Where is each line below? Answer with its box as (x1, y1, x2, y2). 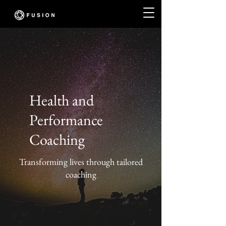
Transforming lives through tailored (19, 156, 143, 167)
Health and (29, 90, 94, 110)
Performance (29, 110, 103, 130)
